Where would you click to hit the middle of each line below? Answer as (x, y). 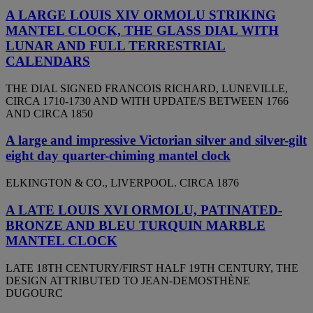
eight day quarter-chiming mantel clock (118, 156)
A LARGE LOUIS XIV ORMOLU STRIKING (141, 15)
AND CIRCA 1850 (49, 113)
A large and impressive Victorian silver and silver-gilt (156, 140)
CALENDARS (48, 61)
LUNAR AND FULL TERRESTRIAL (116, 46)
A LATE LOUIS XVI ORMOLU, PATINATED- (144, 210)
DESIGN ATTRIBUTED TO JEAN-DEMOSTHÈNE (128, 280)
